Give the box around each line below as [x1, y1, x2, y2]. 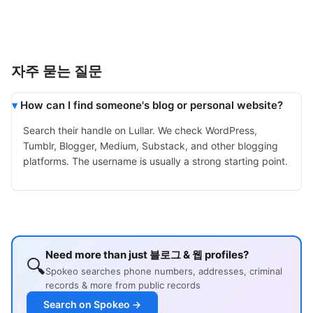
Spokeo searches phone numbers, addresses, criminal [45, 265, 282, 277]
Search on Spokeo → [43, 298, 141, 311]
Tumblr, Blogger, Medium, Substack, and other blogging [23, 140, 278, 152]
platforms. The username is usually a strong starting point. [23, 155, 288, 168]
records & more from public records [45, 279, 201, 291]
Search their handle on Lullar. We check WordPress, [23, 124, 257, 137]
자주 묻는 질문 [11, 63, 102, 80]
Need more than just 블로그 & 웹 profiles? [45, 248, 249, 262]
